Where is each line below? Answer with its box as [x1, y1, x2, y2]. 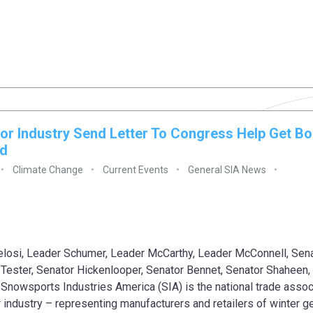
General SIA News [188, 164, 266, 176]
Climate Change [13, 164, 83, 176]
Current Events [103, 164, 168, 176]
